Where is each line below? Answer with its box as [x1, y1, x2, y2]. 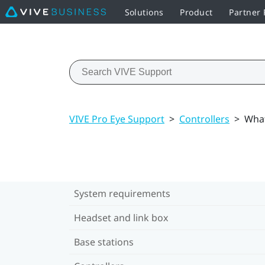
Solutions [124, 6, 164, 18]
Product [180, 6, 213, 18]
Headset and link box [74, 211, 168, 224]
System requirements [74, 186, 170, 200]
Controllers [179, 112, 230, 125]
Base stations [74, 235, 134, 248]
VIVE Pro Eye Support [69, 112, 164, 125]
